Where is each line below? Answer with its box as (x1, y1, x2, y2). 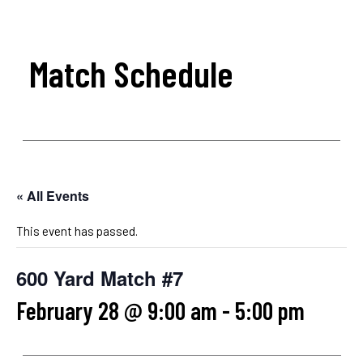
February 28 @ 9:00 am (16, 296, 217, 326)
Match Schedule (28, 51, 233, 96)
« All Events (16, 186, 89, 206)
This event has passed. (16, 224, 138, 239)
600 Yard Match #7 (16, 264, 183, 293)
